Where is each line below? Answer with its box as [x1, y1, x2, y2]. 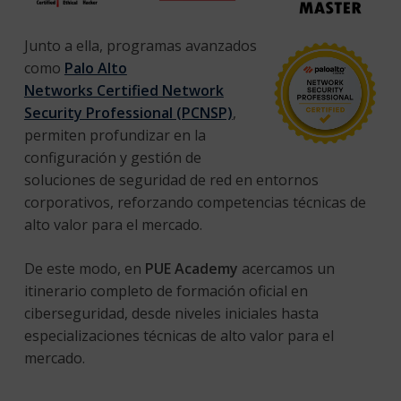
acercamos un [237, 258, 335, 278]
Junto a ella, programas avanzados [23, 35, 257, 55]
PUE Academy [144, 258, 238, 278]
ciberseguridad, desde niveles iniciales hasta [23, 303, 319, 323]
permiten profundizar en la [23, 124, 206, 145]
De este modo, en [23, 258, 145, 278]
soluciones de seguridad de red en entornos [23, 169, 319, 190]
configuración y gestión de [23, 147, 201, 167]
